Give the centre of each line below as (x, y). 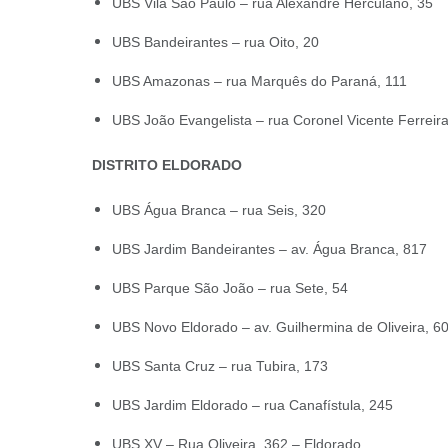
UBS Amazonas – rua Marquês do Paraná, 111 (259, 81)
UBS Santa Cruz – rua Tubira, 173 (220, 366)
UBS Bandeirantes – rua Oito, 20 (215, 42)
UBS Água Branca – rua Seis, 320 (219, 210)
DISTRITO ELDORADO (167, 165)
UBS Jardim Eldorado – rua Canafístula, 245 (252, 405)
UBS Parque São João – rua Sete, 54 (230, 288)
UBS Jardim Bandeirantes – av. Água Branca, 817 (269, 249)
